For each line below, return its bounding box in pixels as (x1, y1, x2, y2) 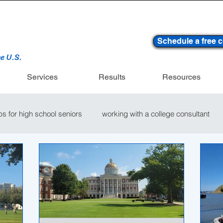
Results (98, 72, 125, 82)
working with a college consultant (102, 109, 210, 118)
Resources (162, 72, 201, 82)
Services (26, 72, 58, 82)
